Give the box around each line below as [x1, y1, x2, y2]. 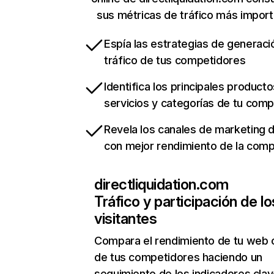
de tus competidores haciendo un [94, 251, 262, 264]
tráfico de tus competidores [104, 54, 246, 67]
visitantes [94, 210, 157, 228]
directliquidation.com [94, 176, 229, 193]
